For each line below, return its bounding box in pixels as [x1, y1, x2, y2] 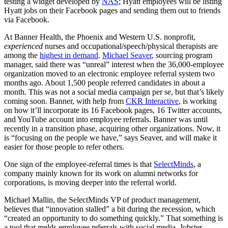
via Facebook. [4, 15, 49, 24]
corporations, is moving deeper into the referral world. [4, 178, 177, 187]
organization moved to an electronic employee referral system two [4, 69, 215, 78]
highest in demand [40, 51, 98, 60]
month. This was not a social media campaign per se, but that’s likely [4, 88, 224, 97]
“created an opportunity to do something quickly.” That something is [4, 214, 223, 223]
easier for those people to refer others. [4, 142, 124, 152]
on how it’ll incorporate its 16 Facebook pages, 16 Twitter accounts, [4, 106, 222, 115]
